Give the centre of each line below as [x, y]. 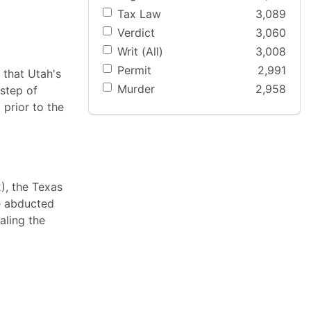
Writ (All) [140, 51]
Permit [134, 70]
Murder [136, 89]
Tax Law [139, 14]
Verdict [136, 32]
